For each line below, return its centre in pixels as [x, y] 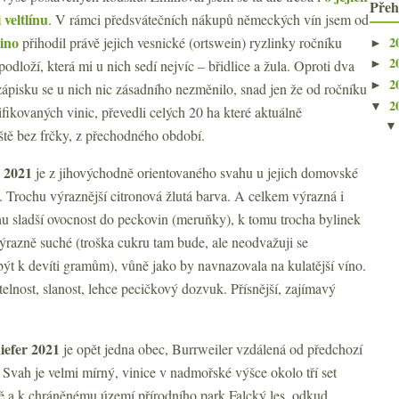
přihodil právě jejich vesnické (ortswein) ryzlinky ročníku [180, 42]
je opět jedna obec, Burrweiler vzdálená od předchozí [213, 349]
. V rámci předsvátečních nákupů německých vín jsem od [208, 19]
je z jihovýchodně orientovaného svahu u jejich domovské [195, 172]
